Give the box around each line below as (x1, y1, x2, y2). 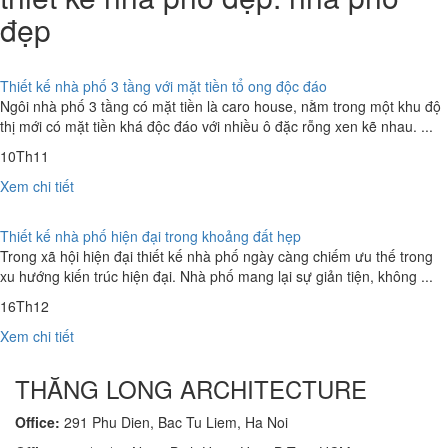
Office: (15, 412, 60, 432)
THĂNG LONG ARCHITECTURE (15, 371, 367, 406)
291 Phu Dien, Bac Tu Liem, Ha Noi (60, 412, 288, 432)
